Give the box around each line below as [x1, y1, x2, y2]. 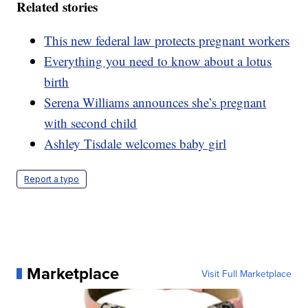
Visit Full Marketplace [201, 266, 291, 280]
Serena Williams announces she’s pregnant [44, 93, 267, 111]
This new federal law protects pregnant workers [44, 31, 290, 49]
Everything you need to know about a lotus [44, 52, 272, 69]
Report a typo [24, 173, 80, 184]
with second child [44, 113, 137, 131]
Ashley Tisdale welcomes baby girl [44, 134, 227, 152]
